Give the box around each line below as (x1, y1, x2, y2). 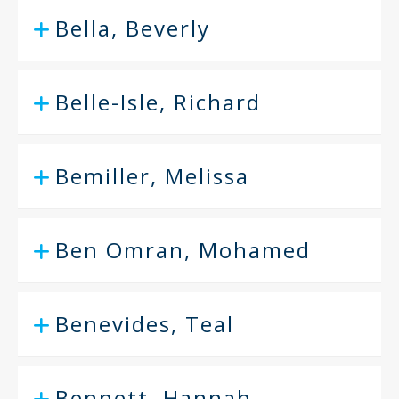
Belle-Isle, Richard (55, 87, 261, 117)
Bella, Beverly (55, 13, 210, 43)
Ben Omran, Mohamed (55, 235, 311, 265)
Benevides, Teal (55, 309, 234, 338)
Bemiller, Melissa (55, 161, 249, 191)
